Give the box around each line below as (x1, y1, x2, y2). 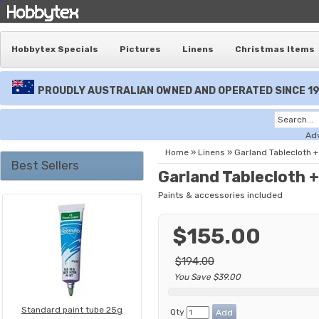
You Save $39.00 (174, 272, 241, 282)
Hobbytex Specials (11, 44, 98, 54)
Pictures (120, 44, 161, 54)
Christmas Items (235, 44, 315, 54)
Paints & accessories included (158, 190, 283, 200)
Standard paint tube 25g (21, 305, 122, 315)
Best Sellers (11, 158, 79, 172)
